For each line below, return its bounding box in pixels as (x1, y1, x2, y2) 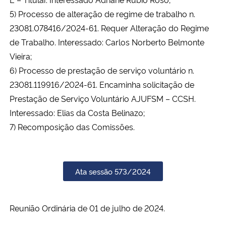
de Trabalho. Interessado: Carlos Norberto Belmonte (10, 36, 204, 47)
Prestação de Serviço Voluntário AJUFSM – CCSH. (10, 92, 196, 104)
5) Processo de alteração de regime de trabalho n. (10, 8, 195, 19)
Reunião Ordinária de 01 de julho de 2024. (10, 202, 165, 213)
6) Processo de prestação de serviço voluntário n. (10, 64, 194, 76)
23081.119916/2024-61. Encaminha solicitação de (10, 78, 194, 90)
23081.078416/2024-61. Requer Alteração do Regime (10, 22, 209, 33)
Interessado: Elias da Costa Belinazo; (10, 106, 145, 118)
